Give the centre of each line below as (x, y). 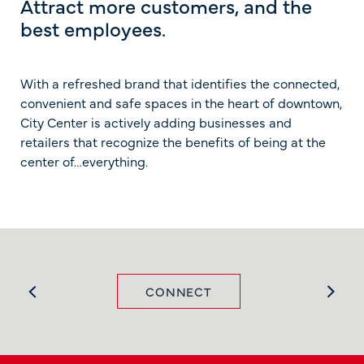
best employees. (93, 28)
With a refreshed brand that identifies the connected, (180, 82)
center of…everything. (84, 160)
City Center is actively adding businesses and (156, 121)
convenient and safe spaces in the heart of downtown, (181, 102)
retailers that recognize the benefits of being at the (173, 141)
